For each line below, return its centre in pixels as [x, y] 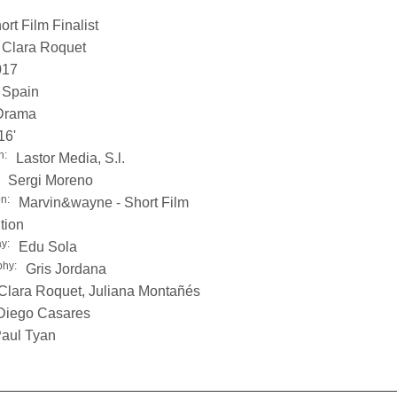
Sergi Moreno [51, 180]
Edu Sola [48, 247]
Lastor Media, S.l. [70, 158]
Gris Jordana [66, 269]
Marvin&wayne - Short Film [104, 202]
